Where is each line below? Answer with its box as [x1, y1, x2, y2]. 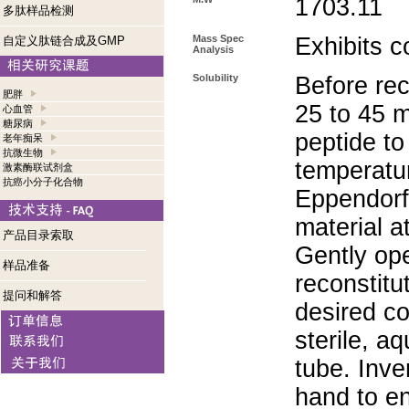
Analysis [193, 44, 234, 55]
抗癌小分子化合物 [3, 176, 83, 187]
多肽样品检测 [3, 4, 74, 17]
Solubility [193, 72, 238, 83]
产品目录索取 [3, 228, 74, 242]
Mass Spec [193, 33, 244, 44]
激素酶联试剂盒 [3, 162, 73, 173]
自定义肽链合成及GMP [3, 34, 125, 47]
